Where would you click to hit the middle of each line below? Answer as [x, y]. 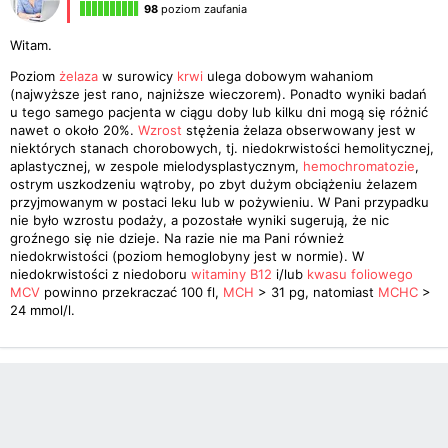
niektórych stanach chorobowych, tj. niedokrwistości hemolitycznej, [222, 148]
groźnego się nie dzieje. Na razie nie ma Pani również [177, 238]
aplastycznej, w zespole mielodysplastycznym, [156, 166]
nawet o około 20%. [74, 130]
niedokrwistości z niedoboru [100, 274]
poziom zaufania [202, 9]
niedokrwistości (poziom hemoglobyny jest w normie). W [187, 256]
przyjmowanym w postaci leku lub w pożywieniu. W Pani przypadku [219, 202]
